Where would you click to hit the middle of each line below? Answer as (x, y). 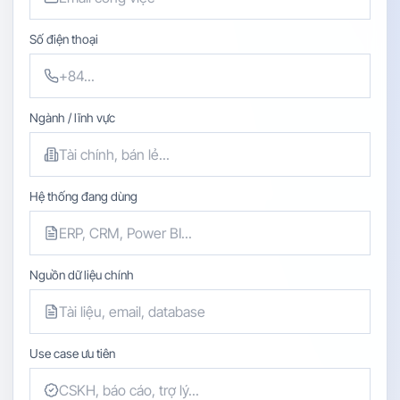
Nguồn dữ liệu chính (82, 275)
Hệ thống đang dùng (83, 196)
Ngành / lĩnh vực (72, 118)
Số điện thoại (64, 39)
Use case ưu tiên (72, 354)
